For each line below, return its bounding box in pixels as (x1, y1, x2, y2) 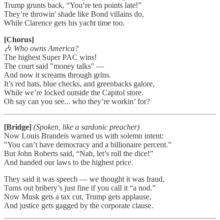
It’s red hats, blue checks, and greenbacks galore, (4, 79, 155, 88)
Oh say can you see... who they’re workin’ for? (4, 97, 150, 106)
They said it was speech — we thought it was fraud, (4, 174, 165, 183)
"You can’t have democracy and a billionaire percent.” (4, 140, 171, 149)
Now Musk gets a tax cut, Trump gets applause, (4, 192, 151, 201)
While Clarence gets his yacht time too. (4, 18, 125, 27)
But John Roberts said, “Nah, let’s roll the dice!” (4, 149, 153, 158)
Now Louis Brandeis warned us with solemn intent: (4, 131, 164, 140)
